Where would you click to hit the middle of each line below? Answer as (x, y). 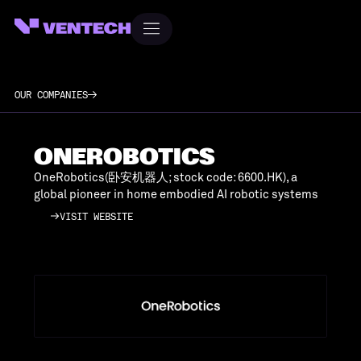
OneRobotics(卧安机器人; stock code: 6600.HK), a (165, 177)
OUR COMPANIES (51, 95)
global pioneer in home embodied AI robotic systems (176, 194)
